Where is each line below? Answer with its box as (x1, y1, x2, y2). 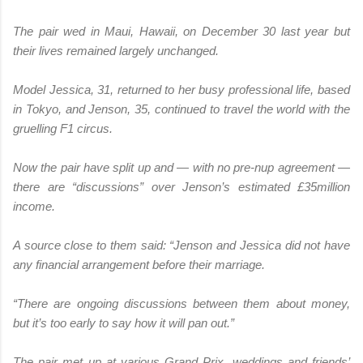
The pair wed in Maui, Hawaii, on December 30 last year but (13, 23, 350, 38)
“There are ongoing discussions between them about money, (13, 296, 350, 310)
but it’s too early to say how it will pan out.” (13, 315, 234, 330)
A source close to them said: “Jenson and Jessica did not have (13, 237, 350, 252)
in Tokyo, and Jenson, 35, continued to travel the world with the (13, 101, 350, 116)
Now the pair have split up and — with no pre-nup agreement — (13, 160, 350, 174)
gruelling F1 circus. (13, 121, 113, 135)
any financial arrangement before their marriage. (13, 257, 265, 271)
